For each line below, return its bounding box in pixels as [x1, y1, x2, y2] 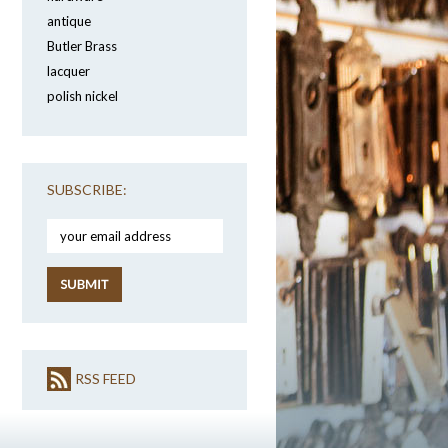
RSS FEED [75, 370, 136, 387]
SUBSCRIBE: [47, 181, 127, 198]
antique [47, 13, 91, 29]
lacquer [47, 63, 90, 79]
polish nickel [47, 88, 118, 104]
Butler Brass [47, 38, 117, 54]
